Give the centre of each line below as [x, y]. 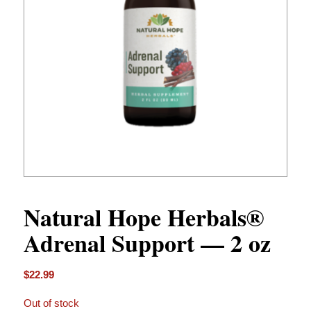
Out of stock [51, 303]
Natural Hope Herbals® [143, 218]
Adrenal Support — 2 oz [147, 243]
